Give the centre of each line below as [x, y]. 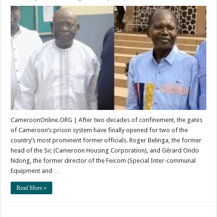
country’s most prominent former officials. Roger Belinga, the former [106, 140]
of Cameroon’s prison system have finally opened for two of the [100, 130]
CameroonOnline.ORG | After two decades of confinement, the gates [107, 120]
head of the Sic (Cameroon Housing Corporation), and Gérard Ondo [105, 150]
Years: [185, 22]
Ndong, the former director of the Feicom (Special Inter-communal [103, 160]
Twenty [186, 16]
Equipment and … [36, 170]
